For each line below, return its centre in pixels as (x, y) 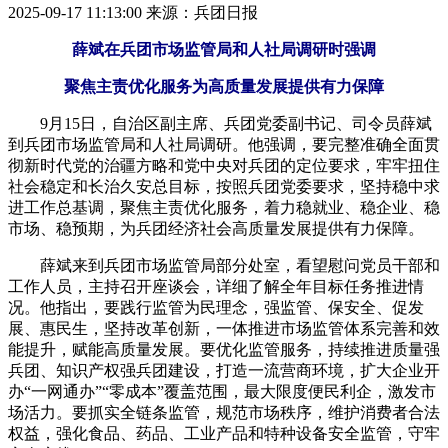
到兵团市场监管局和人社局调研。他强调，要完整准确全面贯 (224, 144)
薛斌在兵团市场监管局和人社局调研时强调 (224, 49)
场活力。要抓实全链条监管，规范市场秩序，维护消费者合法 (224, 412)
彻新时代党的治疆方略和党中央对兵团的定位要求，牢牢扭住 (224, 165)
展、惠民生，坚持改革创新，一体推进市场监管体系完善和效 (224, 328)
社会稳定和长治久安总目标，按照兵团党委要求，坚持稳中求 (224, 186)
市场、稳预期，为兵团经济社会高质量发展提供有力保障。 (216, 228)
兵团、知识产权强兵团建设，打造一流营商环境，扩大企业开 (224, 370)
